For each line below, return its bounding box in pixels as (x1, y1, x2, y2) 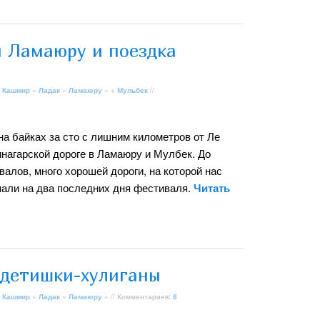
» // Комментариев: (102, 291, 173, 302)
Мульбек (117, 85, 148, 96)
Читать (194, 179, 230, 196)
